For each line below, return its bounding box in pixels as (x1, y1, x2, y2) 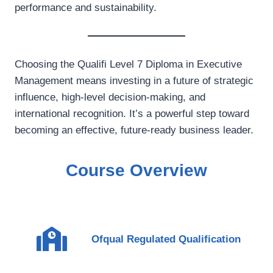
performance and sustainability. (15, 2, 157, 13)
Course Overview (66, 161, 207, 180)
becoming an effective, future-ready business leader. (15, 124, 253, 136)
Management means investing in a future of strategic (15, 75, 253, 87)
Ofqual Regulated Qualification (91, 233, 241, 245)
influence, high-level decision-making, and (15, 91, 205, 103)
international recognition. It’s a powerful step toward (15, 108, 249, 119)
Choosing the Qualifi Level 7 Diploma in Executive (15, 58, 242, 70)
